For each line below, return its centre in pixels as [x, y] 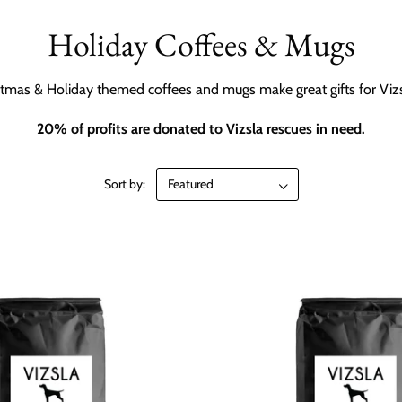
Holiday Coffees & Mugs [201, 44]
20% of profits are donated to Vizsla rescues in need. [201, 129]
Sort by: [124, 184]
